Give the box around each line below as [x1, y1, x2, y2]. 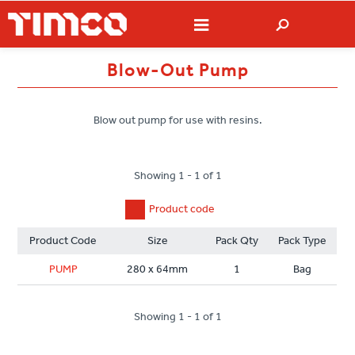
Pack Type [278, 234, 327, 248]
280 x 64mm [127, 262, 189, 277]
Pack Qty [216, 234, 259, 248]
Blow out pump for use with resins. [93, 113, 262, 128]
